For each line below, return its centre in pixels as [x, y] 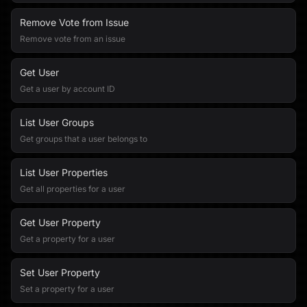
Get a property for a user [67, 239]
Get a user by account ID [67, 89]
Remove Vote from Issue [74, 22]
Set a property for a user [67, 289]
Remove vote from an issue [73, 39]
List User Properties [64, 172]
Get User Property [60, 222]
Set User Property [60, 272]
